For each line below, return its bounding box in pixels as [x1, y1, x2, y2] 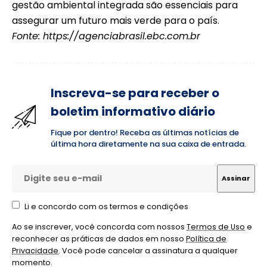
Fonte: [12, 29, 43, 43]
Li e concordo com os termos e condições [24, 201, 188, 212]
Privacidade [12, 246, 58, 256]
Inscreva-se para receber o [51, 84, 219, 101]
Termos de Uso [187, 222, 245, 232]
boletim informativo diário [51, 103, 215, 120]
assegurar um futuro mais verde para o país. [12, 13, 219, 27]
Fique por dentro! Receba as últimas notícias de [51, 126, 239, 138]
